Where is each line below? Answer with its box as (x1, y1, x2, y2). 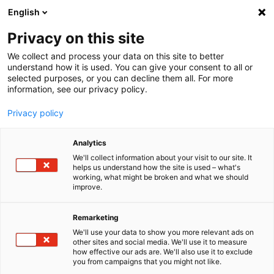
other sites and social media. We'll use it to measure (73, 237, 247, 246)
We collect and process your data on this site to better (7, 51, 224, 61)
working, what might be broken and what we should (73, 172, 248, 182)
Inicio (29, 61, 51, 72)
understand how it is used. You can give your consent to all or (7, 62, 253, 72)
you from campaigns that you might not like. (73, 257, 221, 266)
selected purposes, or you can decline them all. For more (7, 73, 233, 83)
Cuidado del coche (29, 78, 102, 89)
